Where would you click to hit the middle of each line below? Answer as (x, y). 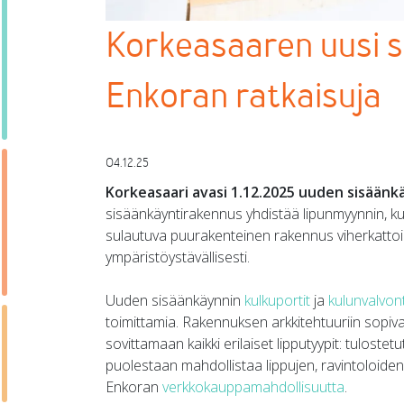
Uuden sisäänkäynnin (175, 301)
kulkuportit (277, 301)
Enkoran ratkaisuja (243, 96)
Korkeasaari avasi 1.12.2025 (202, 193)
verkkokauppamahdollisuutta (253, 387)
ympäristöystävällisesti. (178, 257)
